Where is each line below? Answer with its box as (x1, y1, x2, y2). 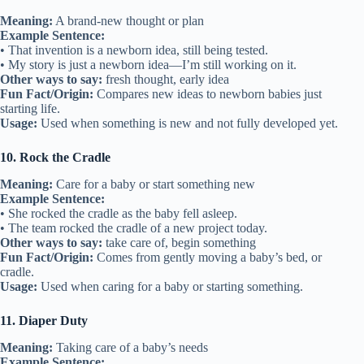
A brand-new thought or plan (53, 13, 204, 28)
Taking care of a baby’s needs (53, 340, 208, 354)
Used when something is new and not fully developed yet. (37, 115, 338, 130)
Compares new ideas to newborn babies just (93, 86, 322, 101)
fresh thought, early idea (102, 71, 229, 86)
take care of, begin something (102, 235, 256, 249)
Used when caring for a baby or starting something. (37, 279, 303, 293)
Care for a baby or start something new (53, 176, 255, 191)
